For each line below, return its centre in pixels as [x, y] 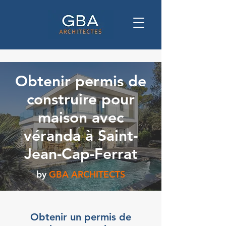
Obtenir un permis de [81, 217]
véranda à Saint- [81, 136]
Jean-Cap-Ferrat [81, 154]
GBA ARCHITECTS [87, 174]
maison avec [81, 118]
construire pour [81, 99]
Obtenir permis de [81, 81]
